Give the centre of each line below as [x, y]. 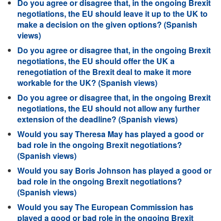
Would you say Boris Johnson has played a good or [114, 170]
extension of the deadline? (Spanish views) [97, 119]
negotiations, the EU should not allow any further [109, 108]
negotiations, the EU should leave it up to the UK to [112, 14]
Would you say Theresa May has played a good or [110, 134]
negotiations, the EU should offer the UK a [96, 61]
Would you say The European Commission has [105, 207]
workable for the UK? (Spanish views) [87, 83]
